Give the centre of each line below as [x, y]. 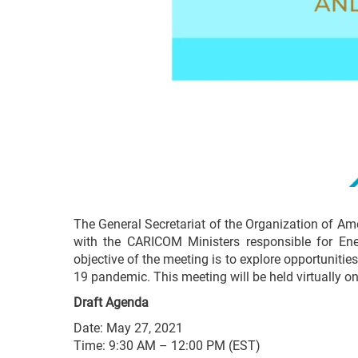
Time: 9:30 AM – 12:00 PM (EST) [167, 346]
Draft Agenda [111, 303]
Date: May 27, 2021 [128, 328]
